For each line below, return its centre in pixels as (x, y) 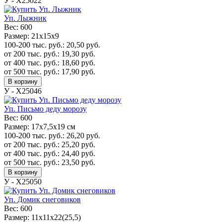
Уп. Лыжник (25, 18)
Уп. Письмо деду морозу (45, 109)
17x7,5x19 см (52, 126)
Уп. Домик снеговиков (42, 199)
